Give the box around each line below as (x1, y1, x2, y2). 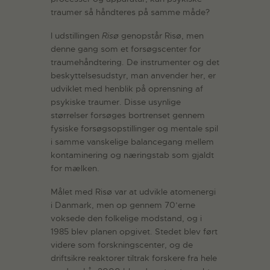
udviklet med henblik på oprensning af (51, 83, 203, 95)
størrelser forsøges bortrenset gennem (51, 110, 205, 121)
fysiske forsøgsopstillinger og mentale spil (51, 123, 218, 134)
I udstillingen (51, 30, 102, 42)
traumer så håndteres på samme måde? (51, 7, 210, 18)
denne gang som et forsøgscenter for (51, 43, 201, 55)
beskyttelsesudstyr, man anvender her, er (51, 70, 216, 81)
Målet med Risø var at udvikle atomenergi (51, 186, 216, 197)
